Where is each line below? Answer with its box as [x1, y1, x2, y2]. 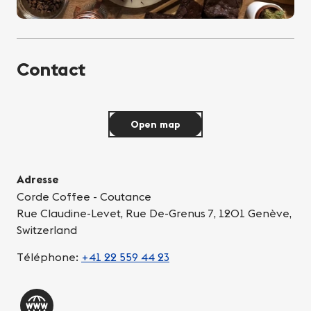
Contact [17, 58, 85, 81]
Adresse [17, 172, 58, 187]
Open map [130, 118, 181, 131]
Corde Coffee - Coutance [17, 190, 151, 204]
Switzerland [17, 223, 77, 237]
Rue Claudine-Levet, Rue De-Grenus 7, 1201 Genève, [17, 206, 292, 221]
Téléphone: [17, 250, 81, 264]
